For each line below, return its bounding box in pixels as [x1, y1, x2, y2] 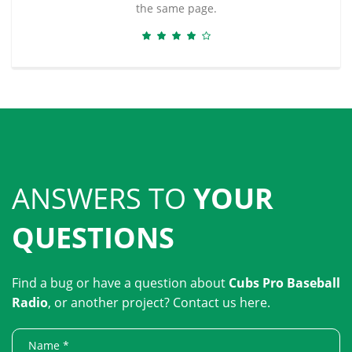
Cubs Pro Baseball [229, 273, 340, 291]
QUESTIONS [12, 218, 174, 257]
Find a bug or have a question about [12, 273, 229, 291]
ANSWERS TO [12, 178, 193, 218]
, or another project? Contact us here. [48, 293, 270, 311]
